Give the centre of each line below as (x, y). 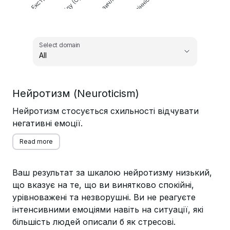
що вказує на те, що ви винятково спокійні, (103, 185)
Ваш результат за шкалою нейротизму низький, (112, 172)
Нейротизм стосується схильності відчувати (106, 111)
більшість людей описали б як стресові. (94, 222)
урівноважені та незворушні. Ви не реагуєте (104, 197)
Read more (36, 141)
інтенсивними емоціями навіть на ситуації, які (108, 209)
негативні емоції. (47, 123)
